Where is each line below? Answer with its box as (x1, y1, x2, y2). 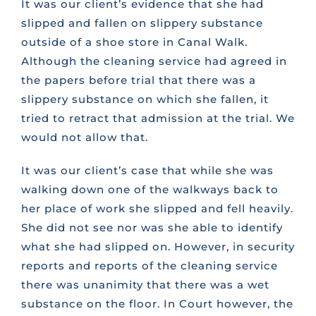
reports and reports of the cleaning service (20, 259, 278, 273)
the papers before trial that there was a (20, 73, 256, 87)
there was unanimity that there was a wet (20, 278, 269, 292)
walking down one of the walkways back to (20, 183, 279, 197)
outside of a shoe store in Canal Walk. (20, 35, 248, 49)
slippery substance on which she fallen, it (20, 92, 269, 107)
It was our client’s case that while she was (20, 164, 274, 178)
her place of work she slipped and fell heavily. (20, 202, 293, 216)
